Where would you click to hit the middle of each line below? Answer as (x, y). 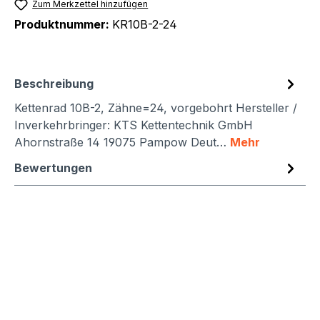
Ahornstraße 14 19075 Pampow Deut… (122, 142)
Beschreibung (54, 84)
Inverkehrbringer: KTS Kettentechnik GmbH (134, 125)
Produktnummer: (63, 25)
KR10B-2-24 (145, 25)
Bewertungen (53, 168)
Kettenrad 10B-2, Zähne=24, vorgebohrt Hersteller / (156, 108)
